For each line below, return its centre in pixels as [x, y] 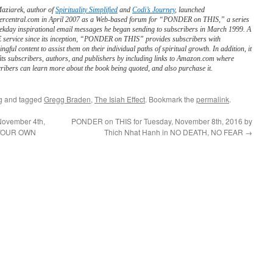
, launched [190, 10]
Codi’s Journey [154, 10]
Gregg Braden [67, 99]
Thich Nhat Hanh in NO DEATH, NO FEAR [175, 132]
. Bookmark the [171, 99]
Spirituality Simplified [87, 10]
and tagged [23, 99]
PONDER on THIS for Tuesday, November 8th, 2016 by [162, 121]
